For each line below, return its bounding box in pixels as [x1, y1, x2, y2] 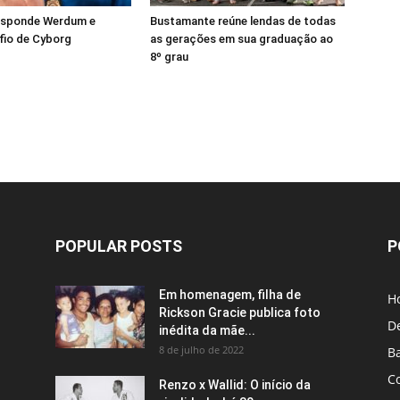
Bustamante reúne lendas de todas [150, 14, 336, 28]
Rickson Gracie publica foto [159, 305, 321, 320]
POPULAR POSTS [55, 237, 182, 255]
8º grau [150, 50, 188, 63]
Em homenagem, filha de [159, 287, 301, 302]
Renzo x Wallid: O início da [159, 378, 311, 392]
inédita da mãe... [159, 323, 255, 337]
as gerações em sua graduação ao [150, 32, 333, 46]
